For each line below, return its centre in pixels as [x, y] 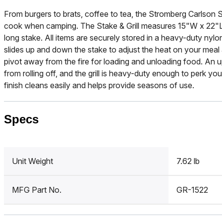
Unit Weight [32, 161]
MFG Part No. [37, 190]
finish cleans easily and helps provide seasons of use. [99, 85]
